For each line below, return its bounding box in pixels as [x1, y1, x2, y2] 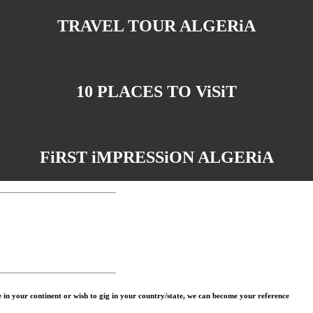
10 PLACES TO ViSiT [76, 82, 237, 101]
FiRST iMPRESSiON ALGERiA [39, 148, 274, 166]
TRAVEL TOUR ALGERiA [57, 17, 256, 35]
